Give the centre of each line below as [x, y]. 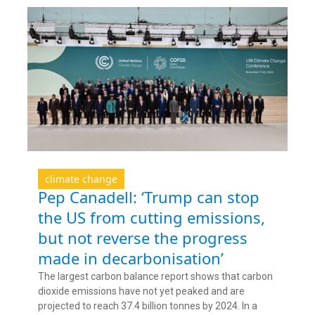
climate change [81, 179]
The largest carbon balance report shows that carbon [155, 277]
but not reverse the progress [143, 238]
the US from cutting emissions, [152, 218]
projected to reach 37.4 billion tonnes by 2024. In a [148, 306]
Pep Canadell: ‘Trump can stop [149, 197]
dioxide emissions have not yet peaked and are [141, 291]
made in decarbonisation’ [131, 258]
